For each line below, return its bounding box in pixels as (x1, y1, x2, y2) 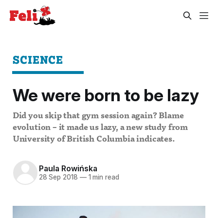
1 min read (86, 173, 119, 182)
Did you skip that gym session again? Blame (12, 111, 184, 120)
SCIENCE (12, 53, 64, 66)
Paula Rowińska (38, 163, 97, 174)
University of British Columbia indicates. (12, 135, 175, 144)
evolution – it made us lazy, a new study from (12, 123, 188, 132)
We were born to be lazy (12, 85, 199, 106)
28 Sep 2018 (38, 173, 78, 182)
